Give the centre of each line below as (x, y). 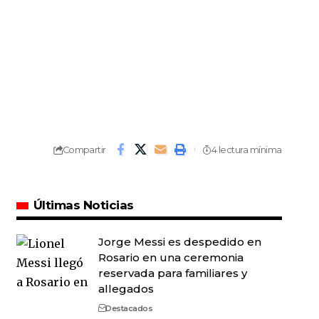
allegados (126, 289)
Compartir (84, 150)
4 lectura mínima (246, 150)
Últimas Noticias (83, 205)
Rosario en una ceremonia (171, 258)
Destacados (129, 309)
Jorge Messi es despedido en (179, 242)
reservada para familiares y (172, 273)
